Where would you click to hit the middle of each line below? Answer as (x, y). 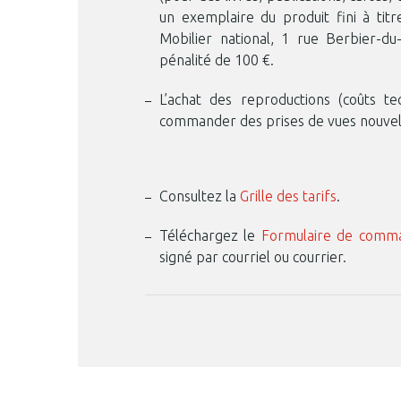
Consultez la (200, 196)
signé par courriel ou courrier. (253, 257)
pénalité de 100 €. (217, 60)
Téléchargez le (210, 235)
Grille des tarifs (288, 196)
